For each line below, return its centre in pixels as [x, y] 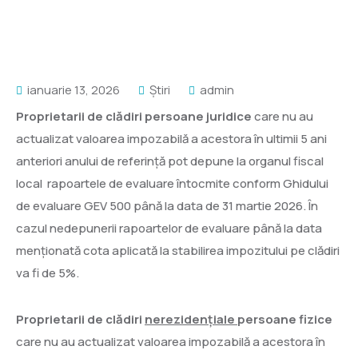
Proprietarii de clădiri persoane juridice [134, 116]
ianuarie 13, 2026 [72, 90]
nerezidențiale [191, 319]
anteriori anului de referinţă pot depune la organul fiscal [170, 161]
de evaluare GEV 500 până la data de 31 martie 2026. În [167, 206]
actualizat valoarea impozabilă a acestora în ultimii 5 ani [171, 139]
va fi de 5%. [48, 273]
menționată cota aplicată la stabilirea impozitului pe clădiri [178, 251]
